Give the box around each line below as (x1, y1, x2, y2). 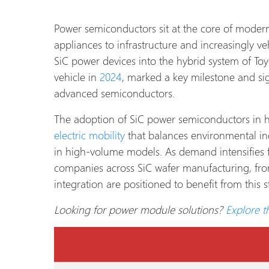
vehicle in (54, 69, 97, 85)
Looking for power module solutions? (54, 202, 223, 217)
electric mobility (54, 127, 125, 143)
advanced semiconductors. (54, 85, 175, 101)
